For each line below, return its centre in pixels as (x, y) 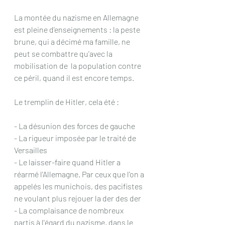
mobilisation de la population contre (78, 66)
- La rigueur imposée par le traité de (76, 138)
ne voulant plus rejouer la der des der (78, 198)
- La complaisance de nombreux (70, 210)
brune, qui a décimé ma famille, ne (73, 42)
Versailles (31, 150)
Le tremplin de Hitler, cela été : (67, 102)
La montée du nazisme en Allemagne (77, 18)
